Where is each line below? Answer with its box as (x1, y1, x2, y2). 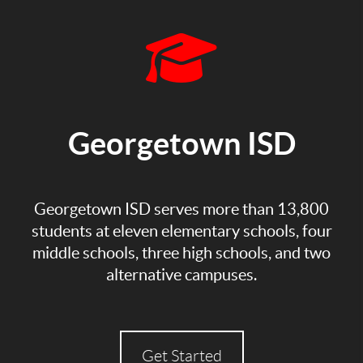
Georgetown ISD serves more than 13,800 (34, 200, 329, 219)
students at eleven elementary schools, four (31, 222, 332, 241)
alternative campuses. (106, 266, 257, 284)
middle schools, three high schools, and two (32, 244, 331, 263)
